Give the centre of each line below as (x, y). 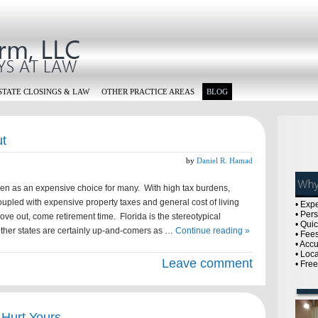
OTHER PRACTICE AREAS (148, 92)
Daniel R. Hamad (225, 160)
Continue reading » (213, 231)
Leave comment (207, 263)
